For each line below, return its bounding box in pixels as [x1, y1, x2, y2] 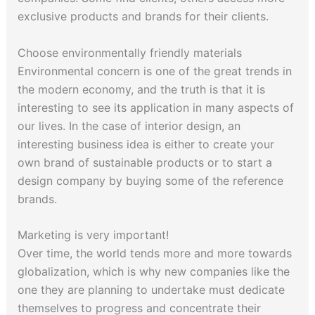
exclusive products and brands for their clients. [17, 8, 269, 23]
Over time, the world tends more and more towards [17, 246, 292, 261]
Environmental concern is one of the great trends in [17, 63, 292, 78]
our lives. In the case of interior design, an [17, 118, 240, 133]
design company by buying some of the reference [17, 173, 283, 188]
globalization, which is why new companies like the [17, 264, 290, 279]
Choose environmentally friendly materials [17, 45, 242, 60]
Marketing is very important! [17, 228, 169, 243]
